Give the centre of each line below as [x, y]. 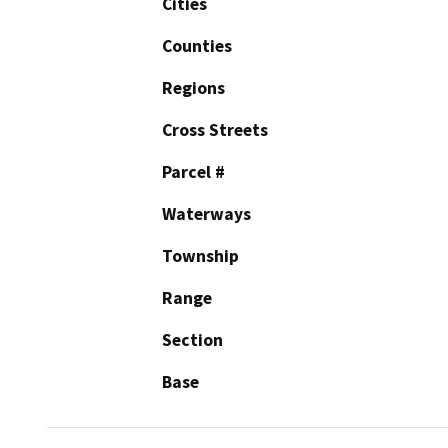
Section [192, 340]
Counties [197, 46]
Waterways [206, 214]
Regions [193, 88]
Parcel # [193, 172]
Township [200, 256]
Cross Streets [215, 130]
